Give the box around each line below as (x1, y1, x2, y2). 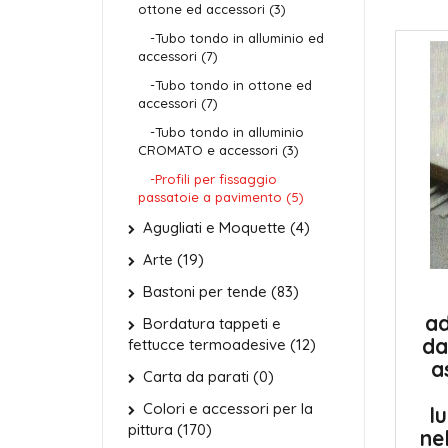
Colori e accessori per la (143, 399, 313, 418)
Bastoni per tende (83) (143, 282, 299, 301)
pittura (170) (128, 420, 212, 439)
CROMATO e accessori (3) (138, 142, 299, 158)
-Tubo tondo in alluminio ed (138, 30, 324, 46)
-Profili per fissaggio (138, 171, 277, 187)
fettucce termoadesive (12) (128, 335, 316, 354)
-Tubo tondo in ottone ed (138, 77, 312, 93)
